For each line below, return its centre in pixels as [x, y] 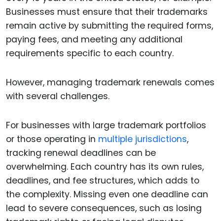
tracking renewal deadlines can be [81, 153]
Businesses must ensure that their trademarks [107, 12]
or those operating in [52, 139]
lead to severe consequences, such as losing [104, 208]
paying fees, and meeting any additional [94, 40]
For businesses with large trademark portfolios [106, 125]
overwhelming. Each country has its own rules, [105, 166]
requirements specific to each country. [90, 54]
